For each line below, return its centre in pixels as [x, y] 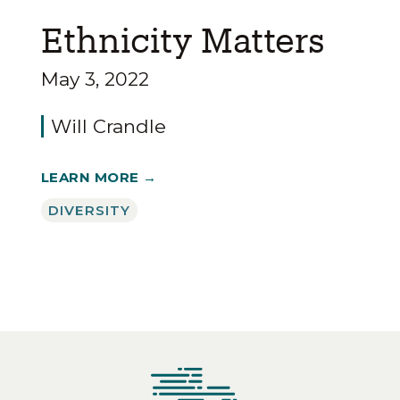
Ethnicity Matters [183, 39]
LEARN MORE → [99, 177]
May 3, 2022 [95, 79]
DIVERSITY [90, 210]
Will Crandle [108, 126]
